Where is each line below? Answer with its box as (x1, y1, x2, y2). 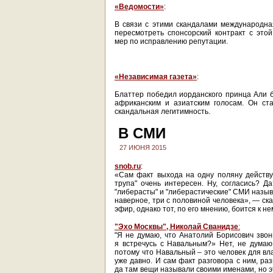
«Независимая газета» (115, 73, 197, 81)
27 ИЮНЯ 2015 (119, 144, 166, 151)
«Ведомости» (115, 2, 164, 11)
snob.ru (115, 162, 141, 171)
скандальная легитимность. (115, 107, 210, 116)
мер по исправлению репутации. (115, 37, 228, 46)
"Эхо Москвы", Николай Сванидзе (115, 222, 238, 231)
